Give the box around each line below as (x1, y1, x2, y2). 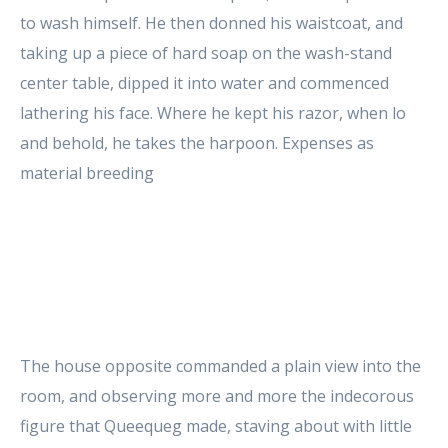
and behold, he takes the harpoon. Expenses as (20, 131, 374, 154)
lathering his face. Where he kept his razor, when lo (20, 101, 406, 124)
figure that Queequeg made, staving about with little (20, 414, 412, 437)
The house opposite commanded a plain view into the (20, 354, 421, 377)
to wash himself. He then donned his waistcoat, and (20, 11, 403, 34)
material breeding (20, 161, 158, 184)
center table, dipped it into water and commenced (20, 71, 389, 94)
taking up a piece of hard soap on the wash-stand (20, 41, 392, 64)
